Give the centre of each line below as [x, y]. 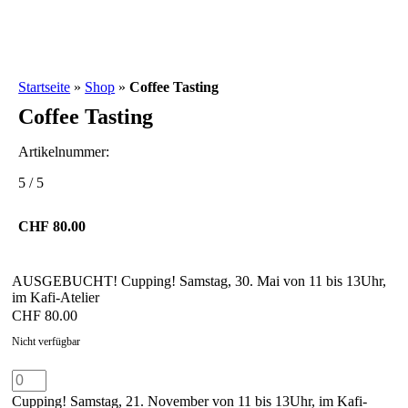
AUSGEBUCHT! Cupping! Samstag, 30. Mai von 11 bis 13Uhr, [199, 281]
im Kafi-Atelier [56, 297]
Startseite [45, 87]
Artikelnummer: [64, 152]
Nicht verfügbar [46, 342]
